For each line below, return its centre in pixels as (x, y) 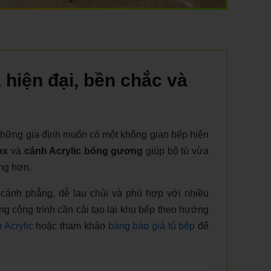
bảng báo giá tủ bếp (152, 226)
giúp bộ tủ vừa (176, 151)
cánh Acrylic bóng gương (83, 151)
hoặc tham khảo (70, 226)
